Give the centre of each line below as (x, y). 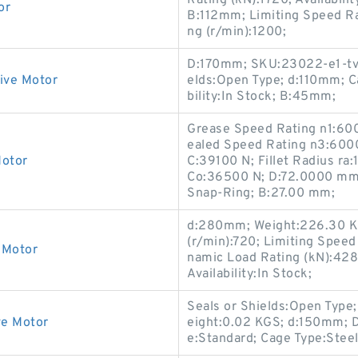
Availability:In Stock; (249, 274)
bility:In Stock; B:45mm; (261, 97)
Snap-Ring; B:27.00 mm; (261, 193)
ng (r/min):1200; (237, 32)
